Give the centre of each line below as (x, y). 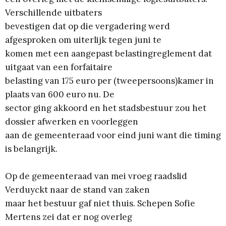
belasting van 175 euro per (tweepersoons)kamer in (109, 81)
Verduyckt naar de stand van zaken (77, 190)
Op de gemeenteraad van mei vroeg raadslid (96, 176)
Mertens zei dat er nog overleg (69, 217)
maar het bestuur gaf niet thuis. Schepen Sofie (100, 204)
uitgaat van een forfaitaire (59, 67)
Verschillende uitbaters (53, 13)
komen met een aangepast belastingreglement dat (108, 54)
